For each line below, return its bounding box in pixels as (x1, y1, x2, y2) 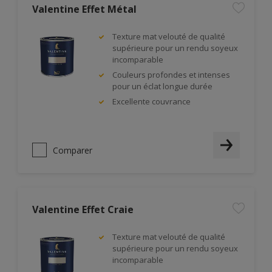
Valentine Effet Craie (32, 203, 134, 216)
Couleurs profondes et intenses (112, 69, 230, 80)
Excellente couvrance (112, 96, 191, 107)
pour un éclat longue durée (112, 81, 212, 92)
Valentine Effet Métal (32, 2, 137, 16)
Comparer (53, 144, 92, 156)
